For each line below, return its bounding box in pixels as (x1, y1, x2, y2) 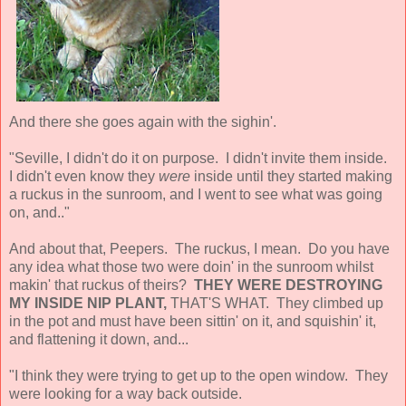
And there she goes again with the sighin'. (9, 113, 276, 130)
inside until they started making (190, 168, 392, 184)
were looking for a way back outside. (9, 385, 242, 401)
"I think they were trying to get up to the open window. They (9, 367, 388, 383)
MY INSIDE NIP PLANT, (9, 295, 170, 311)
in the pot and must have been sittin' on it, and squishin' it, (9, 313, 376, 329)
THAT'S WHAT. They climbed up (170, 295, 383, 311)
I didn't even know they (9, 168, 159, 184)
